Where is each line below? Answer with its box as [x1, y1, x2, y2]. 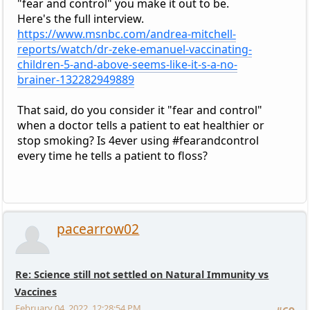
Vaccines [14, 285, 57, 299]
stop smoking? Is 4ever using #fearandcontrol [17, 133, 259, 149]
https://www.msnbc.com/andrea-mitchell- [17, 26, 236, 42]
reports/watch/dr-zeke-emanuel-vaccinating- [17, 42, 252, 57]
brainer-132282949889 [17, 72, 134, 88]
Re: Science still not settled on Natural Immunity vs [15, 268, 269, 282]
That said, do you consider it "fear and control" [17, 102, 262, 118]
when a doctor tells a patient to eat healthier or [17, 118, 264, 134]
